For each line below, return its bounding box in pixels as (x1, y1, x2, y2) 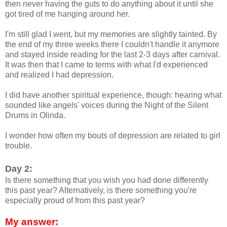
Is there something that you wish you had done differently (5, 175, 208, 184)
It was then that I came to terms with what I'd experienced (5, 60, 208, 69)
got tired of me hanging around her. (5, 9, 130, 18)
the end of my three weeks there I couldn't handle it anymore (5, 40, 219, 49)
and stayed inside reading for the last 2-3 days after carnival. (5, 50, 220, 59)
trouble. (5, 141, 32, 150)
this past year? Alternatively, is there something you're (5, 185, 197, 195)
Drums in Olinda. (5, 110, 65, 120)
